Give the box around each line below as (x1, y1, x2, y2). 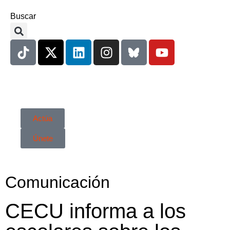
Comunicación (5, 173, 110, 191)
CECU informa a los (5, 200, 186, 222)
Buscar (10, 12, 36, 21)
